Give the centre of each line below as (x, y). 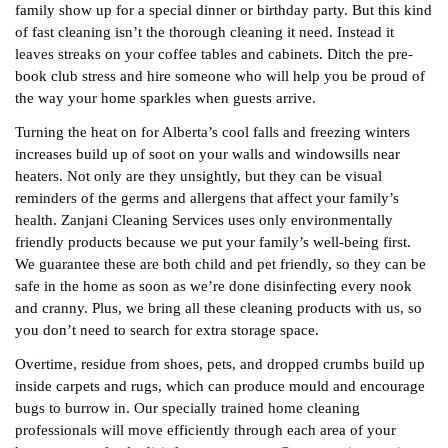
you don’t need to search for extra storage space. (167, 330)
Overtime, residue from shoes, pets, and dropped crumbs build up (220, 364)
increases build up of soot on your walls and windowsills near (207, 154)
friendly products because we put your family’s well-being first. (213, 242)
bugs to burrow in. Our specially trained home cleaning (187, 408)
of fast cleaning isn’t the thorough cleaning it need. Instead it (204, 32)
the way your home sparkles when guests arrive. (165, 98)
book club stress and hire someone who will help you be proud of (220, 76)
